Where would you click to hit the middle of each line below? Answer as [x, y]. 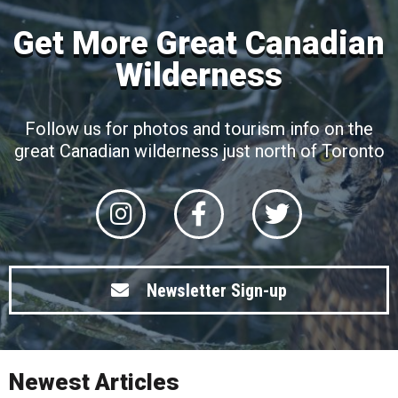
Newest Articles [94, 382]
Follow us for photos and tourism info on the [199, 129]
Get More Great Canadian [199, 44]
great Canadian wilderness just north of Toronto [199, 151]
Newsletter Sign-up [217, 290]
